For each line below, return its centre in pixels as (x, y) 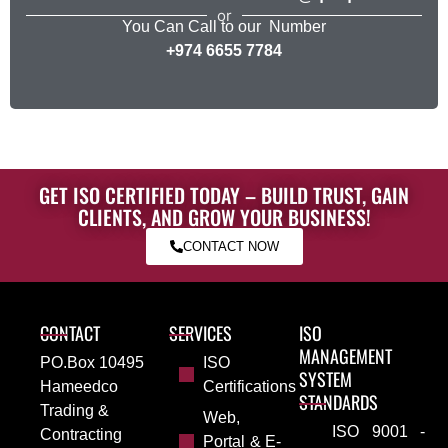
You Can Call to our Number (224, 26)
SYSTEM (325, 379)
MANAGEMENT (345, 356)
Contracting (81, 434)
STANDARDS (338, 402)
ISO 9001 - (379, 431)
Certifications (250, 386)
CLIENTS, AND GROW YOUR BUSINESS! (224, 217)
